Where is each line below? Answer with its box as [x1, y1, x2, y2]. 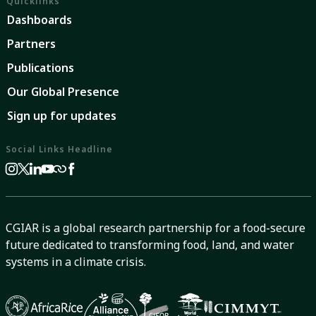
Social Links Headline [5, 143, 113, 155]
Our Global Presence [6, 84, 119, 99]
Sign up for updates [6, 108, 116, 123]
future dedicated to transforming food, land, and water [5, 237, 294, 253]
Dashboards [6, 12, 72, 28]
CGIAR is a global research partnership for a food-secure [5, 220, 305, 236]
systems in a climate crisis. [5, 254, 146, 269]
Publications [6, 60, 74, 75]
